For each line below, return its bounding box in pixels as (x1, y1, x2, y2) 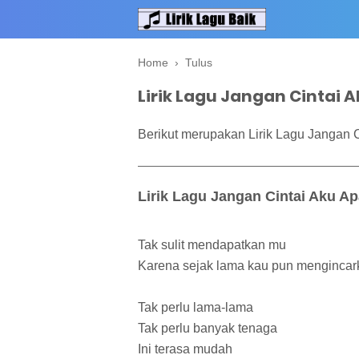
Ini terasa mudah (138, 342, 232, 357)
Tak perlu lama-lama (138, 301, 253, 315)
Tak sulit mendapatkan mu (138, 238, 286, 252)
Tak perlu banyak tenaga (138, 321, 277, 336)
